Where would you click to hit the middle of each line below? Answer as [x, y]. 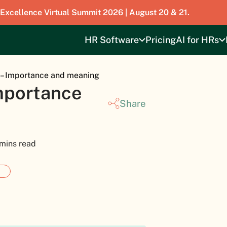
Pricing [160, 40]
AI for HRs [197, 40]
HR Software [111, 40]
